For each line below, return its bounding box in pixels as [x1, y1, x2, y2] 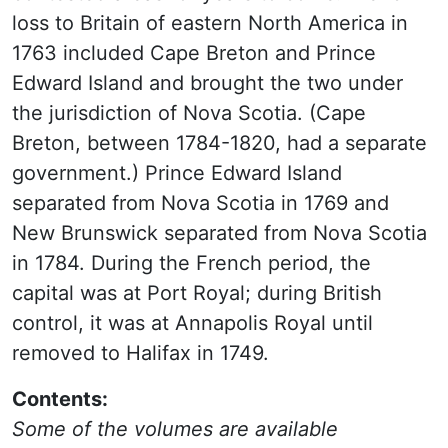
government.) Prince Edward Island [12, 161, 342, 185]
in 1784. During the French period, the [12, 251, 371, 275]
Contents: [12, 387, 108, 411]
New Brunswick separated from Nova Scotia [12, 221, 427, 245]
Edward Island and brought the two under [12, 71, 403, 95]
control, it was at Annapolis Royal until [12, 311, 373, 335]
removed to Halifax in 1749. [12, 341, 269, 365]
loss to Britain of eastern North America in [12, 11, 408, 35]
